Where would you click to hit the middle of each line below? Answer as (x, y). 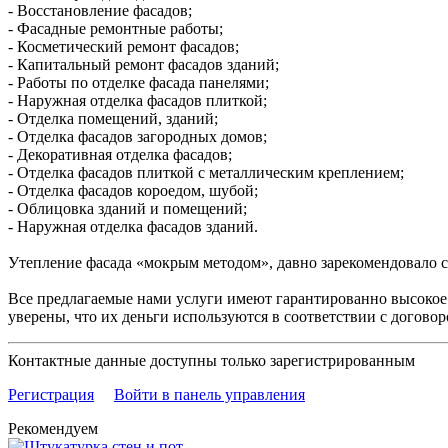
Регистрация (51, 394)
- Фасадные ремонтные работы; (115, 28)
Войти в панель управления (209, 394)
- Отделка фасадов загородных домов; (137, 136)
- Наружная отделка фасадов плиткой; (137, 100)
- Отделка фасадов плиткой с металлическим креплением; (206, 172)
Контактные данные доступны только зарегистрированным (211, 360)
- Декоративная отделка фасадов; (120, 154)
